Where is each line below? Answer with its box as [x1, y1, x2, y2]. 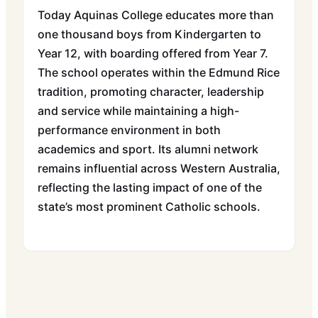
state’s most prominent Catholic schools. [38, 199, 261, 214]
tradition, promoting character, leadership [38, 84, 264, 99]
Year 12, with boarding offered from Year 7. [38, 46, 268, 60]
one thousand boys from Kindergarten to [38, 27, 261, 41]
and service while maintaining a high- [38, 104, 239, 118]
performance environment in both [38, 123, 221, 137]
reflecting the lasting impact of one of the [38, 180, 262, 194]
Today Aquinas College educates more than [38, 8, 274, 22]
